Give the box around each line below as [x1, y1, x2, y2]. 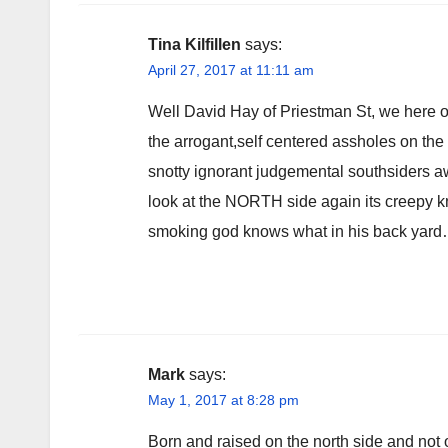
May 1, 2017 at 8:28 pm [148, 391, 299, 408]
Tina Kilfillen [148, 35, 241, 53]
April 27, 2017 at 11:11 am [148, 61, 314, 78]
